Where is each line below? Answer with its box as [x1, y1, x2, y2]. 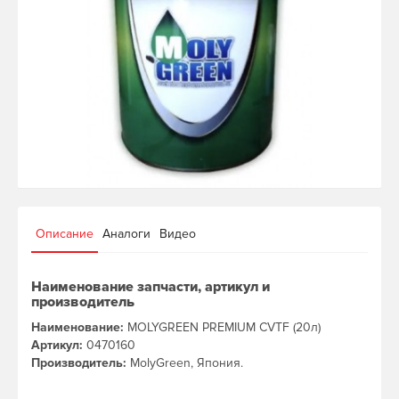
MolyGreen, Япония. [126, 354, 243, 370]
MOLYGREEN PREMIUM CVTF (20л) [124, 319, 321, 335]
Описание [36, 225, 94, 241]
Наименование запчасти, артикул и [31, 277, 270, 296]
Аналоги [102, 225, 151, 241]
